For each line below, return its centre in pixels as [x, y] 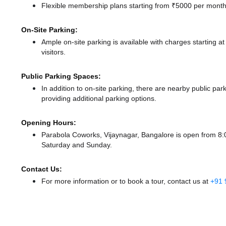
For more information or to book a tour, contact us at [126, 181]
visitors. [53, 52]
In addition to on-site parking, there [97, 89]
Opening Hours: [49, 123]
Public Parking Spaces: [61, 76]
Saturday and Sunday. [77, 145]
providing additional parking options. [99, 99]
